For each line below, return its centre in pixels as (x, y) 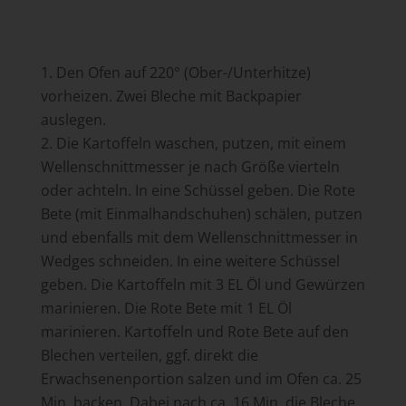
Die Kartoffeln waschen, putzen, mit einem (201, 144)
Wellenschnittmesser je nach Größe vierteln (190, 167)
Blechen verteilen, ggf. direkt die (149, 356)
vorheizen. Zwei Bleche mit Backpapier (171, 97)
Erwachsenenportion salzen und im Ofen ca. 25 (201, 379)
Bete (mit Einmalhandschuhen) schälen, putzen (201, 214)
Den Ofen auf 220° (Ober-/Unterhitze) (183, 73)
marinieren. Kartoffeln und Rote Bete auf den (194, 332)
